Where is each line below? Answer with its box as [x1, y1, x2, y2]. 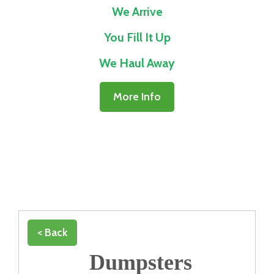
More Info [113, 89, 161, 103]
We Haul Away [99, 55, 175, 70]
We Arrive [111, 4, 163, 19]
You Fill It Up [103, 29, 171, 45]
